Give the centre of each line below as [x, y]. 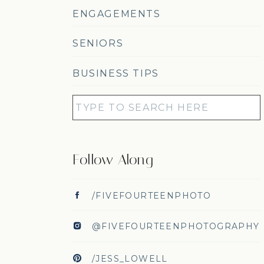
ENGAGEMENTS [117, 14]
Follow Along [113, 160]
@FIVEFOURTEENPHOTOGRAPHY [176, 226]
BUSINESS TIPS [116, 73]
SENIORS [98, 43]
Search [88, 99]
